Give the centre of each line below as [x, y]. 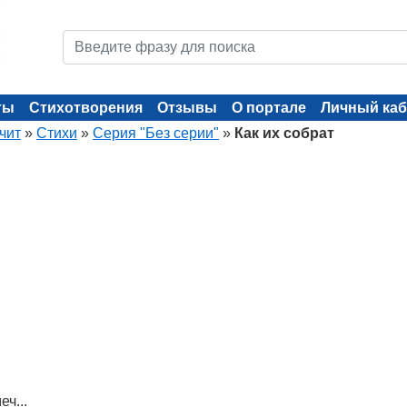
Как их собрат [284, 133]
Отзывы [187, 108]
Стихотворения [86, 108]
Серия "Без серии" [156, 133]
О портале [269, 108]
